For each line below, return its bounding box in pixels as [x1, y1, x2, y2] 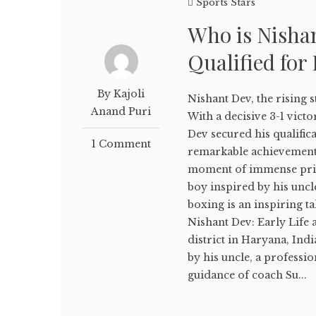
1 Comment [91, 137, 151, 150]
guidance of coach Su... [188, 268, 308, 281]
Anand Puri [91, 104, 152, 118]
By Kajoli [97, 87, 145, 100]
